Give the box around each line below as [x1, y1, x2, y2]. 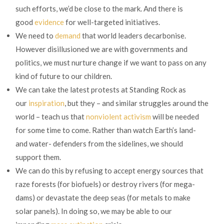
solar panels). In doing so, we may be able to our [15, 206, 172, 216]
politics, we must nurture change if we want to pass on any [15, 58, 206, 67]
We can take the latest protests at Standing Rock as [15, 85, 186, 94]
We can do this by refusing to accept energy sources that [15, 166, 203, 175]
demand [55, 31, 80, 40]
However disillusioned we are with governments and [15, 44, 187, 54]
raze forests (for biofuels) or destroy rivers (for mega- [15, 179, 195, 189]
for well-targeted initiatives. [64, 17, 160, 27]
